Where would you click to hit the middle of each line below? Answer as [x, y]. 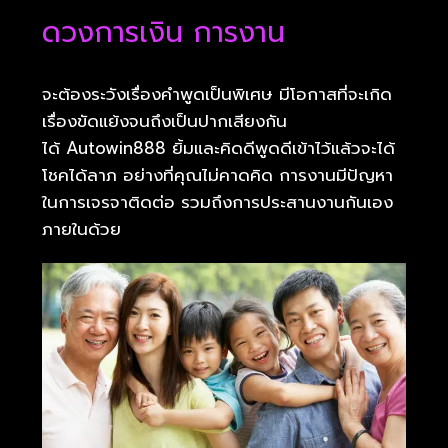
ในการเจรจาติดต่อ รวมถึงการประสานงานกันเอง [217, 202]
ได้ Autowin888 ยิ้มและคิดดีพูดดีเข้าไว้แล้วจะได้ [218, 148]
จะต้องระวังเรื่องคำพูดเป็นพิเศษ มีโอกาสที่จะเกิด [217, 94]
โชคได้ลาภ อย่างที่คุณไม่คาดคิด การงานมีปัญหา [217, 175]
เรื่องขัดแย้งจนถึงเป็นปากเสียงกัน [164, 121]
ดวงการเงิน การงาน [163, 33]
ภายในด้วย [81, 229]
